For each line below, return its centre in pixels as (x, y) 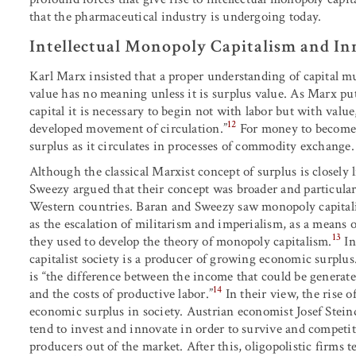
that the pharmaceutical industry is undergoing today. (176, 16)
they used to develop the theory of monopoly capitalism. (181, 241)
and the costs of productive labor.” (122, 294)
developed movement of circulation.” (129, 128)
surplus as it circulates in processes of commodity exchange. (192, 146)
